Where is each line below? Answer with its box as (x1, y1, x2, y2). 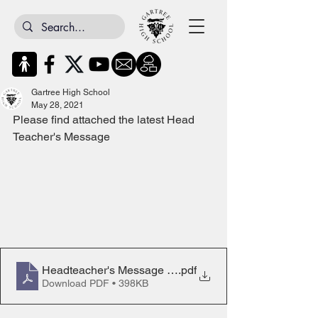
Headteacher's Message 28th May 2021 (42, 263, 241, 277)
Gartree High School (31, 87, 110, 97)
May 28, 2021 (31, 100, 84, 110)
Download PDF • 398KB (42, 277, 148, 289)
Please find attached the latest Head (13, 113, 197, 126)
